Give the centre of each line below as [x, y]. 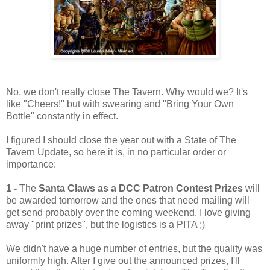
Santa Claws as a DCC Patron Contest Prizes [141, 188]
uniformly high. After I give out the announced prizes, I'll [123, 260]
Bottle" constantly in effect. [62, 116]
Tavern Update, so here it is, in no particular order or [116, 152]
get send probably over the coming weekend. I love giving [128, 212]
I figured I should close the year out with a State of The [121, 140]
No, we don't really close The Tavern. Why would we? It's [127, 92]
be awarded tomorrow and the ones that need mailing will [128, 200]
